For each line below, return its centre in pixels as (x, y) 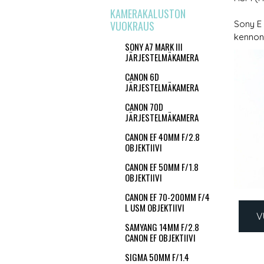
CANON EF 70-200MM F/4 (167, 197)
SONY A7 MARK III (154, 47)
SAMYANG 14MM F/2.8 (162, 227)
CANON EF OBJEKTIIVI (160, 237)
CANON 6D (142, 77)
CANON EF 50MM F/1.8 (162, 167)
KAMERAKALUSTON (148, 14)
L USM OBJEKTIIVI (155, 207)
